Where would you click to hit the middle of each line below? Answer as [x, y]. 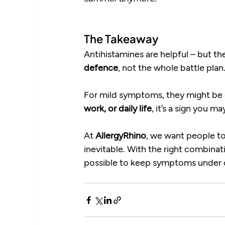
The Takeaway [122, 39]
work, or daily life [118, 108]
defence [101, 68]
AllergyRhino [121, 135]
